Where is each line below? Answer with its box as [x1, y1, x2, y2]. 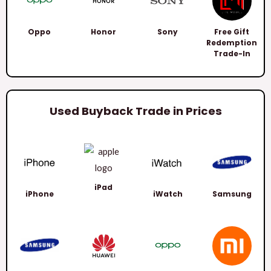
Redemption [206, 38, 257, 48]
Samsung [212, 189, 252, 199]
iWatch [152, 189, 183, 199]
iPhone [25, 189, 54, 199]
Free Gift [214, 27, 249, 37]
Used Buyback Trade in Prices [49, 103, 222, 119]
